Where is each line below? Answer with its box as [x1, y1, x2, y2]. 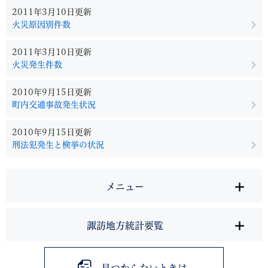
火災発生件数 [12, 60, 62, 69]
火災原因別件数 [12, 20, 71, 29]
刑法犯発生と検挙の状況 [12, 141, 104, 149]
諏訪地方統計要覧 [87, 221, 163, 230]
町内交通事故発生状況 [12, 100, 96, 109]
